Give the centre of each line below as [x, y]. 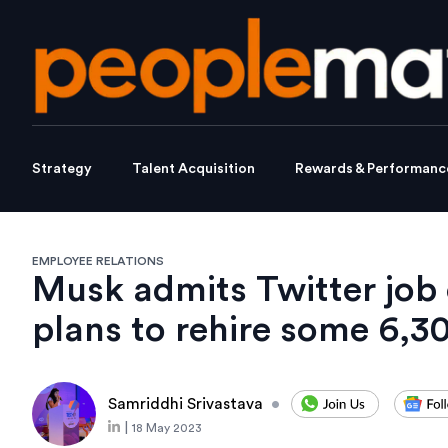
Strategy [62, 169]
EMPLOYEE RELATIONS [98, 261]
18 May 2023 [167, 428]
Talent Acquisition [193, 169]
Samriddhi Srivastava [185, 404]
